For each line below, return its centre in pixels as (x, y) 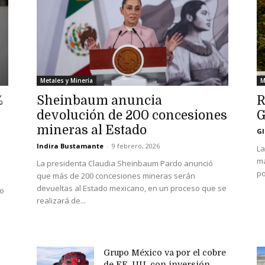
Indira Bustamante (70, 146)
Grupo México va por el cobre (165, 252)
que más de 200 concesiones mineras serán (116, 175)
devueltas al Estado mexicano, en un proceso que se (132, 188)
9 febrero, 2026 (136, 146)
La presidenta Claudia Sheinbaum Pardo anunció (125, 163)
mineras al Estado (92, 130)
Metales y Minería (67, 80)
